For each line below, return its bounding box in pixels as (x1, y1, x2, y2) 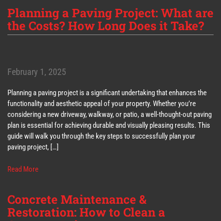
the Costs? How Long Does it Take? (7, 18, 204, 34)
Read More (7, 164, 38, 174)
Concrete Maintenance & (7, 191, 147, 208)
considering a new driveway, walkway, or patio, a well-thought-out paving (7, 110, 212, 119)
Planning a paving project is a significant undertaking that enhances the (7, 88, 207, 98)
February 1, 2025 (7, 67, 66, 77)
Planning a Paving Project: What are (7, 5, 214, 21)
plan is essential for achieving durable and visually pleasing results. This (7, 121, 210, 130)
